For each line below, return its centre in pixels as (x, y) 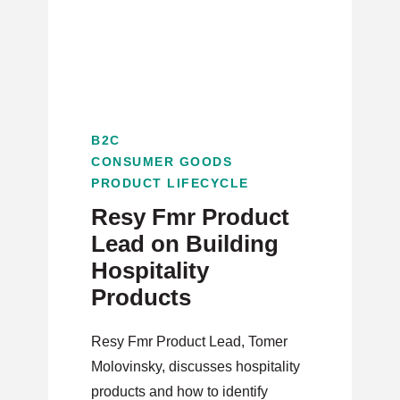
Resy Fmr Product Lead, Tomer (189, 342)
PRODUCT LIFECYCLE (170, 183)
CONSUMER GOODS (162, 162)
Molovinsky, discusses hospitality (196, 367)
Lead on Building (185, 244)
